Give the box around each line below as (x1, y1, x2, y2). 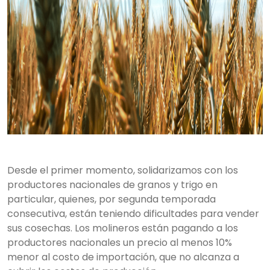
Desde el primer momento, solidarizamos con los (7, 163, 238, 177)
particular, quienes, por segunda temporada (7, 192, 216, 206)
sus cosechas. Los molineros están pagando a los (7, 221, 238, 235)
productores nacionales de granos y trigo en (7, 178, 218, 192)
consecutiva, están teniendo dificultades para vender (7, 207, 259, 221)
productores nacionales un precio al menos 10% (7, 236, 232, 250)
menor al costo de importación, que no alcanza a (7, 250, 239, 264)
